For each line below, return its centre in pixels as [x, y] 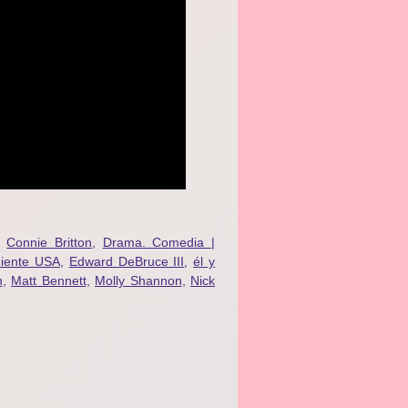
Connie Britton [49, 242]
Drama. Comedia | [159, 242]
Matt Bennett [49, 280]
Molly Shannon [138, 280]
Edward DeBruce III [127, 261]
